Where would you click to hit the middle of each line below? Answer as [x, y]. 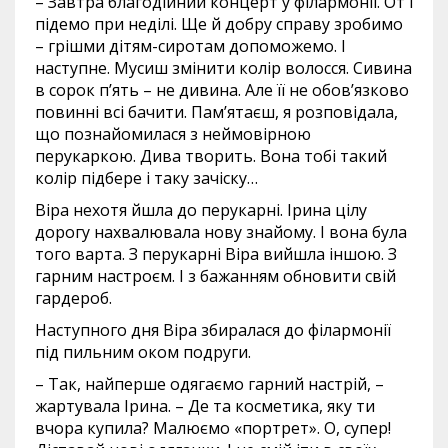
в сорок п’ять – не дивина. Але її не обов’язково [222, 90]
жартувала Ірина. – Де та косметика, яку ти [205, 406]
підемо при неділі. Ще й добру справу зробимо [219, 24]
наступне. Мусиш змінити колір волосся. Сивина [223, 68]
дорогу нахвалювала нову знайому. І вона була [221, 232]
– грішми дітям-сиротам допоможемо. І [190, 46]
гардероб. [73, 298]
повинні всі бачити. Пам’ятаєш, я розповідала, [216, 112]
